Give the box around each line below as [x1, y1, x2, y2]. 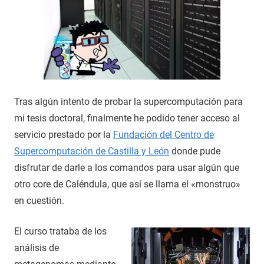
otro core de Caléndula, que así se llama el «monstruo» [14, 178, 240, 190]
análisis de [14, 242, 59, 253]
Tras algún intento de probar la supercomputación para [14, 95, 243, 107]
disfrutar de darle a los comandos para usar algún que [14, 161, 239, 173]
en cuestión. [14, 194, 64, 206]
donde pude [169, 145, 220, 157]
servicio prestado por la [14, 128, 113, 140]
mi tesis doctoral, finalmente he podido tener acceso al [14, 112, 240, 124]
